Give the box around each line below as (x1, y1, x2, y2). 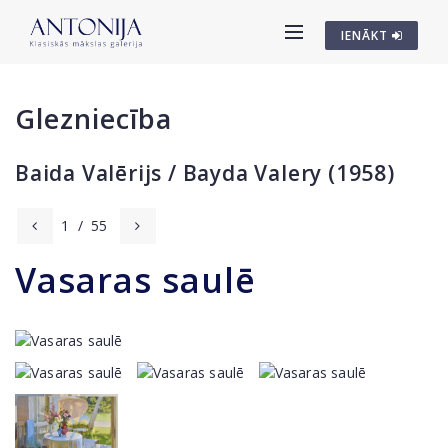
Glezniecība (15, 100, 172, 137)
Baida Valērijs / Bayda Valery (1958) (15, 159, 395, 187)
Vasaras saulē (15, 257, 256, 303)
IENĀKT (341, 27, 392, 44)
